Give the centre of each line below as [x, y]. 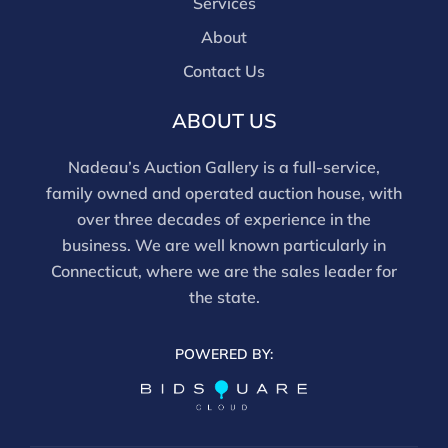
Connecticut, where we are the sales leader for [224, 271]
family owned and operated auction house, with [224, 193]
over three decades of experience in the [224, 219]
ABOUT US [224, 121]
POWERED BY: [224, 354]
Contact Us [224, 71]
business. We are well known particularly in [224, 245]
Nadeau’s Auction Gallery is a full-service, [224, 167]
